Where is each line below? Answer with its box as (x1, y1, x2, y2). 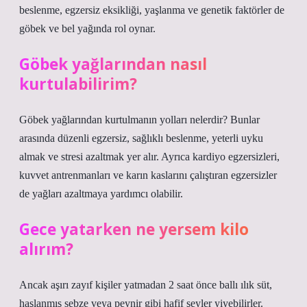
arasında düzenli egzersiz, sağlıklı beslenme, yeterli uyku (19, 132, 263, 144)
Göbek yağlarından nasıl (19, 53, 207, 75)
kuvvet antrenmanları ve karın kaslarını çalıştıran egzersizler (19, 169, 277, 181)
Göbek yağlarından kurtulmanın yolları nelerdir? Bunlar (19, 114, 260, 125)
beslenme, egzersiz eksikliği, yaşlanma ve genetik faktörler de (19, 4, 284, 16)
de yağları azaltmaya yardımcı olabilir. (19, 188, 183, 199)
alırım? (19, 238, 73, 260)
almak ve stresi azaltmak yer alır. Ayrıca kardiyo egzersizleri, (19, 151, 280, 162)
